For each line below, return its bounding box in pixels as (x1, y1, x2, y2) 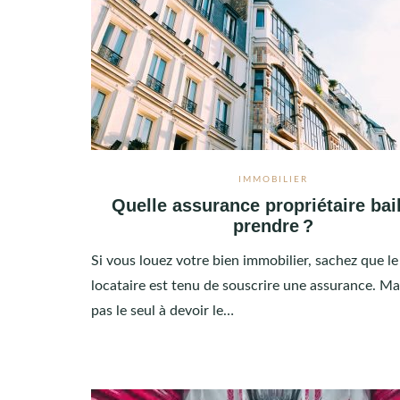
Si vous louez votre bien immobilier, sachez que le (91, 253, 398, 268)
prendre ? (233, 215, 314, 236)
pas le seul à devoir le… (91, 303, 234, 318)
